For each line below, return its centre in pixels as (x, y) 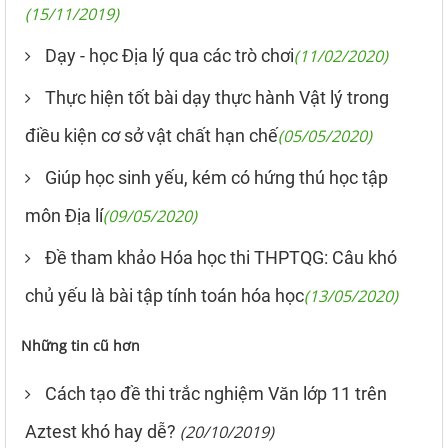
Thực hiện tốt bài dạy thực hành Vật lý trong (217, 97)
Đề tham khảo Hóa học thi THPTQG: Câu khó (221, 257)
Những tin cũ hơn (80, 345)
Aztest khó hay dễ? (100, 431)
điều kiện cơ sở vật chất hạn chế (151, 135)
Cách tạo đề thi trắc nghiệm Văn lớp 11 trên (216, 393)
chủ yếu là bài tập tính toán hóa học (164, 295)
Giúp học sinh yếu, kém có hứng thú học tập (216, 177)
